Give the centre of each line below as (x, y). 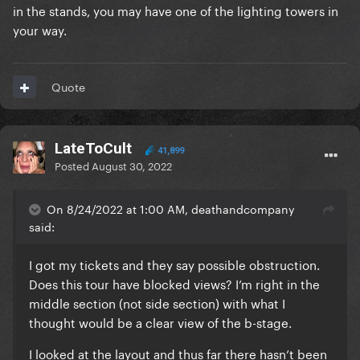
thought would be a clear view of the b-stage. (162, 322)
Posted (73, 165)
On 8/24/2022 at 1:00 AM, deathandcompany (171, 209)
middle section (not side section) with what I (157, 303)
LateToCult (93, 149)
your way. (41, 29)
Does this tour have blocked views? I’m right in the (174, 283)
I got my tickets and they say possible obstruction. (174, 264)
